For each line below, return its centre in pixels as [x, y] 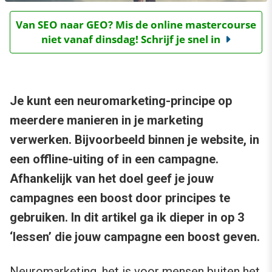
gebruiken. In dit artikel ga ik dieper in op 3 [127, 218]
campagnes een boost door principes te [120, 198]
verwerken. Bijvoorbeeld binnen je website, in [134, 140]
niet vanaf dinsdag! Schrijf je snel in [131, 39]
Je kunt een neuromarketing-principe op [121, 101]
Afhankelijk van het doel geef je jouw [112, 179]
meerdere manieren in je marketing [107, 121]
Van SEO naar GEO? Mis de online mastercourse [136, 25]
